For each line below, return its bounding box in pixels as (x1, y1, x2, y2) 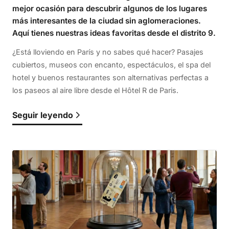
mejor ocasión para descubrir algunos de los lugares (12, 3, 207, 13)
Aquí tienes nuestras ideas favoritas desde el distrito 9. (12, 28, 216, 38)
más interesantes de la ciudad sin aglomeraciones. (12, 15, 201, 26)
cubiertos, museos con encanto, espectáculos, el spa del (12, 60, 211, 69)
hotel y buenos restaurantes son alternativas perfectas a (12, 73, 209, 82)
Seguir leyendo (12, 109, 73, 120)
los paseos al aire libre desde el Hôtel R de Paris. (12, 85, 178, 95)
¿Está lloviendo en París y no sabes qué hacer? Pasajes (12, 47, 203, 56)
